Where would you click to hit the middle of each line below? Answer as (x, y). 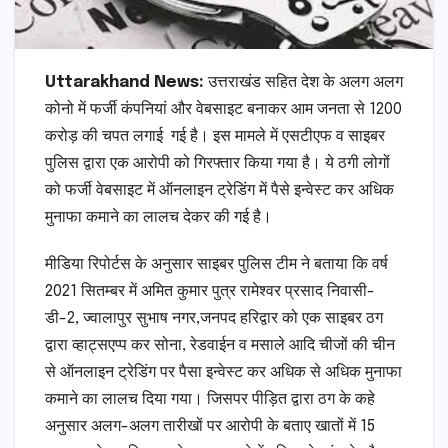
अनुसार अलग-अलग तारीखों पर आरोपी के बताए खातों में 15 (210, 427)
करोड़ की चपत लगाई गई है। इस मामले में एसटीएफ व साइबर (215, 137)
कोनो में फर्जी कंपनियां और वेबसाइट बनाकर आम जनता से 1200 (223, 110)
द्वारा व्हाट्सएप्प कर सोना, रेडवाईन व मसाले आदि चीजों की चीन (220, 346)
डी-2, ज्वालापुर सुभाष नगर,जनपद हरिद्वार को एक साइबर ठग (214, 319)
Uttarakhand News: (124, 83)
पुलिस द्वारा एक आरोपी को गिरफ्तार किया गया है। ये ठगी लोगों (217, 164)
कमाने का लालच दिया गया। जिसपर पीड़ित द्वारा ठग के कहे (210, 400)
